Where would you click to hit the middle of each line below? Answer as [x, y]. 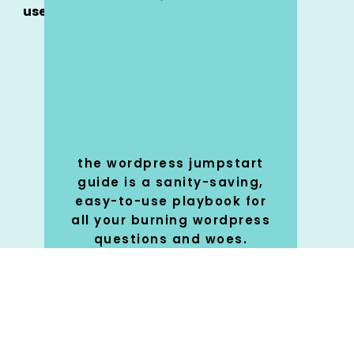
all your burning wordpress [171, 220]
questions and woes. [171, 239]
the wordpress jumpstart [171, 163]
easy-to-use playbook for [171, 201]
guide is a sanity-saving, [171, 182]
